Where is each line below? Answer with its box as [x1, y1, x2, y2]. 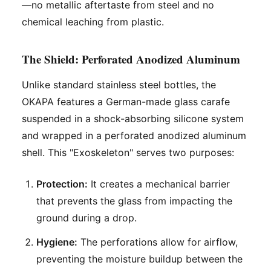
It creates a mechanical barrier [88, 177, 230, 190]
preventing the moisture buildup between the [36, 252, 243, 265]
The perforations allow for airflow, [77, 235, 238, 248]
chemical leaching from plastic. [22, 15, 164, 28]
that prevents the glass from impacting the [36, 194, 232, 207]
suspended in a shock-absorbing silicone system [22, 112, 244, 125]
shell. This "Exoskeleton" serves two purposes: [22, 146, 234, 158]
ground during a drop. [36, 211, 137, 224]
